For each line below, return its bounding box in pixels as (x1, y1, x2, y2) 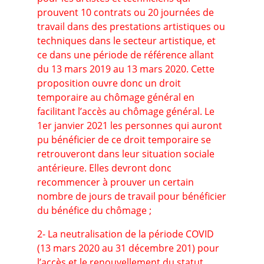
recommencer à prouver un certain (37, 176, 194, 189)
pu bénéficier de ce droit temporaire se (37, 133, 211, 146)
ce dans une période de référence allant (37, 48, 214, 61)
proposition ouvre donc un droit (37, 77, 181, 90)
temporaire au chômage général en (37, 91, 194, 104)
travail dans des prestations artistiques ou (37, 20, 225, 33)
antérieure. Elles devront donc (37, 161, 171, 174)
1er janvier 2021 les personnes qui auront (37, 119, 222, 132)
